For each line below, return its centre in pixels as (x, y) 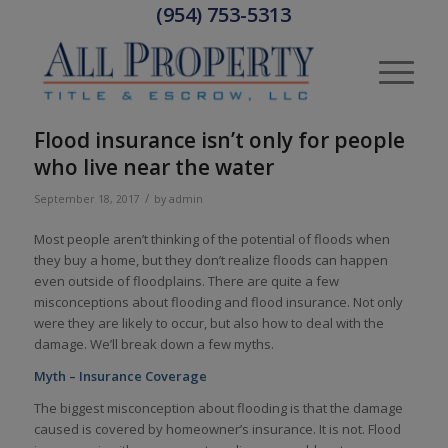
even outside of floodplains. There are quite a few (186, 281)
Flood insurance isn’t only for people (219, 140)
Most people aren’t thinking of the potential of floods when (211, 239)
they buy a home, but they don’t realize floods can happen (210, 260)
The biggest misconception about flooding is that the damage (218, 408)
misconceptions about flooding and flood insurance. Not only (218, 302)
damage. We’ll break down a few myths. (153, 344)
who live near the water (153, 167)
